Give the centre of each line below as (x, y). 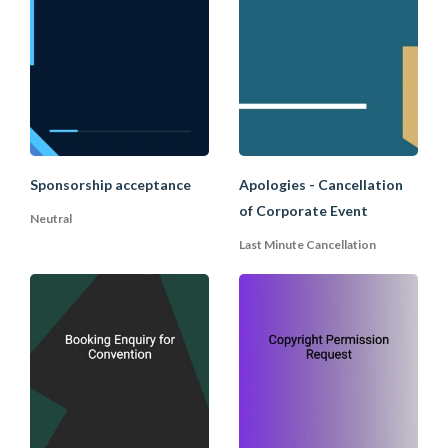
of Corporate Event (303, 210)
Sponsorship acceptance (110, 184)
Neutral (51, 218)
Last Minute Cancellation (307, 244)
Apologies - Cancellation (321, 184)
